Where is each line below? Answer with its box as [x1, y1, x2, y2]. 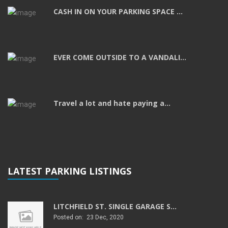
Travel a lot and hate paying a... [53, 98, 170, 108]
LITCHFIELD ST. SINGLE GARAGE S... [53, 202, 177, 212]
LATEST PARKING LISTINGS [8, 165, 131, 178]
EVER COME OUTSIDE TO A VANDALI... [53, 52, 186, 63]
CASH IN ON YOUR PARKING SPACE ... [53, 7, 183, 17]
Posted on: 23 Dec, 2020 [53, 214, 124, 221]
